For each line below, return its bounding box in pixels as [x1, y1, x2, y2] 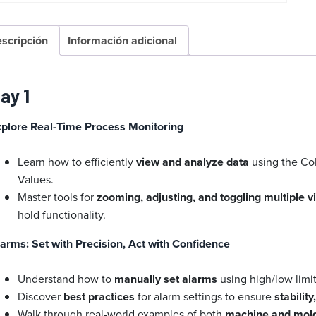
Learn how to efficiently [18, 154, 137, 170]
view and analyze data [136, 154, 250, 171]
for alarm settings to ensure [135, 288, 275, 305]
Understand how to [18, 271, 115, 287]
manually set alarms [114, 271, 218, 288]
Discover [18, 288, 64, 305]
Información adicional [68, 32, 178, 49]
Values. [18, 171, 54, 188]
